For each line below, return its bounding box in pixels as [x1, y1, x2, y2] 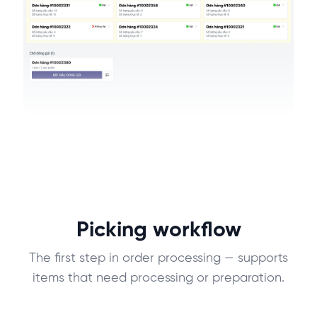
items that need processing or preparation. [33, 272, 284, 286]
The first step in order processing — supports [29, 252, 288, 266]
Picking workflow [76, 219, 241, 243]
